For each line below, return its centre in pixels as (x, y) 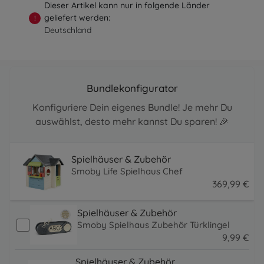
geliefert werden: (77, 18)
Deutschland (68, 30)
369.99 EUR (235, 198)
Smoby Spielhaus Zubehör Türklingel (154, 225)
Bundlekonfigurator (132, 88)
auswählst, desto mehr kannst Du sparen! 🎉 (132, 122)
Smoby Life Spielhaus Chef (127, 171)
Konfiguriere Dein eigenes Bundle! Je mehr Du (132, 108)
